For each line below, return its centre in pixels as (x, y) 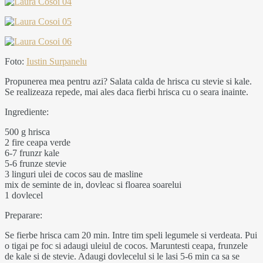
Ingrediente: (27, 112)
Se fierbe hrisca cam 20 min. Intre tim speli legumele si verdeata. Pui (131, 235)
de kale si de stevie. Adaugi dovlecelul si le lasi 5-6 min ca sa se (122, 256)
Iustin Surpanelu (57, 61)
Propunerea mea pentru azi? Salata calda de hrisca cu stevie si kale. (128, 81)
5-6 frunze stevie (36, 163)
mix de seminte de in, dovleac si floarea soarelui (93, 184)
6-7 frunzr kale (32, 153)
